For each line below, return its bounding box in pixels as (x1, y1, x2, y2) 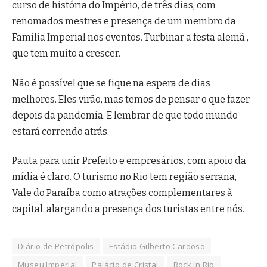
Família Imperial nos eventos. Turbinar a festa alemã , (12, 32, 249, 44)
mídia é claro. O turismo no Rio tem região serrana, (12, 170, 237, 182)
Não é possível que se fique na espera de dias (12, 77, 210, 89)
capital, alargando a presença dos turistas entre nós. (12, 203, 244, 215)
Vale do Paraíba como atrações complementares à (12, 187, 232, 198)
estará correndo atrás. (12, 125, 109, 137)
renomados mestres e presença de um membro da (12, 15, 236, 27)
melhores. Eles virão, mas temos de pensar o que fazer (12, 93, 250, 105)
